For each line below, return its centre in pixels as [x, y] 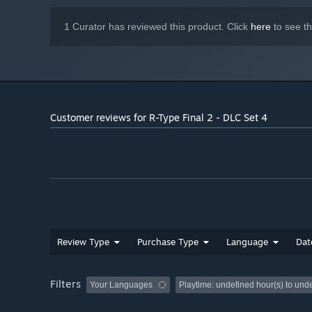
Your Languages [121, 285]
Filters [65, 284]
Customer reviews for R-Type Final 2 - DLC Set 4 [159, 118]
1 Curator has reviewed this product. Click [157, 27]
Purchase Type [168, 242]
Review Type [83, 242]
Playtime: [197, 285]
